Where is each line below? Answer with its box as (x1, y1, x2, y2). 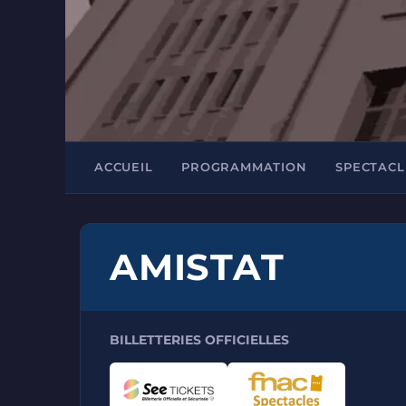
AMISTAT (110, 245, 285, 289)
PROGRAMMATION (181, 160, 307, 174)
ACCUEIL (94, 160, 153, 174)
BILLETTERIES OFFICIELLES (110, 332, 289, 348)
